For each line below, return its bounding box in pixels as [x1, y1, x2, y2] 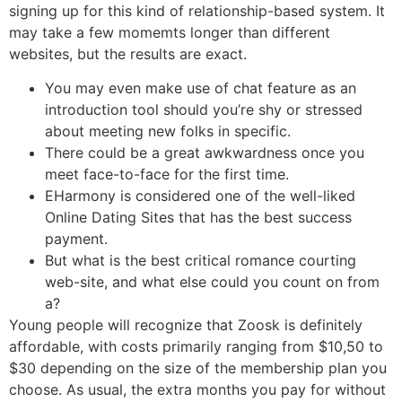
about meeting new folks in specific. [45, 122, 291, 141]
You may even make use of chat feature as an [45, 79, 356, 98]
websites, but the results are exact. [9, 45, 247, 63]
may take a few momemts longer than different [9, 23, 330, 41]
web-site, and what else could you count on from [45, 273, 380, 292]
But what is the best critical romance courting [45, 251, 356, 270]
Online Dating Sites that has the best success [45, 208, 352, 227]
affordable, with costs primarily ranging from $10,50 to [9, 337, 383, 356]
